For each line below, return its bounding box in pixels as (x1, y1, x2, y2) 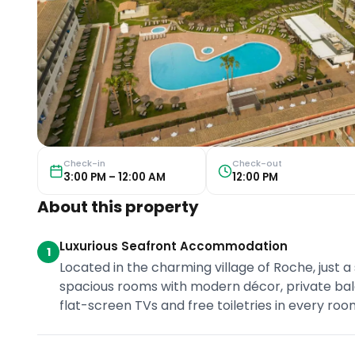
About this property (37, 196, 200, 219)
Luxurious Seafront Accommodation (59, 238, 288, 255)
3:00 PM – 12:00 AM (63, 169, 166, 185)
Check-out (231, 156, 282, 170)
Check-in (63, 156, 106, 170)
